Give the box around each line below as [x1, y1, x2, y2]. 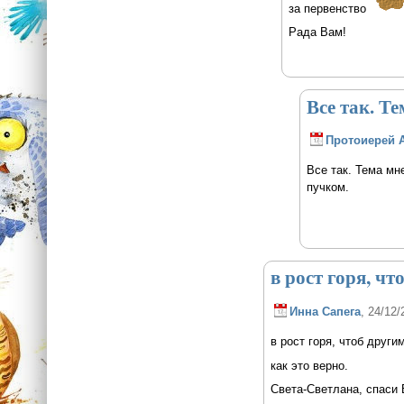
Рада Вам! [288, 25, 346, 40]
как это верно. [270, 358, 348, 372]
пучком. [306, 180, 349, 195]
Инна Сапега [289, 305, 361, 319]
